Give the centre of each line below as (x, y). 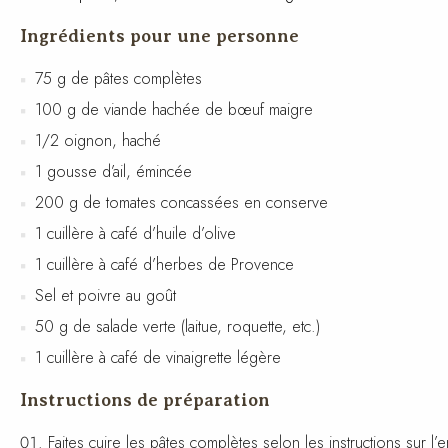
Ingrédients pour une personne (159, 35)
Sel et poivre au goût (105, 295)
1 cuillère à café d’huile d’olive (135, 233)
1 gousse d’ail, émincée (113, 171)
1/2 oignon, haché (98, 140)
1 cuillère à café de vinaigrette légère (158, 357)
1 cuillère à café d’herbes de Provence (164, 264)
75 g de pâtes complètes (118, 78)
